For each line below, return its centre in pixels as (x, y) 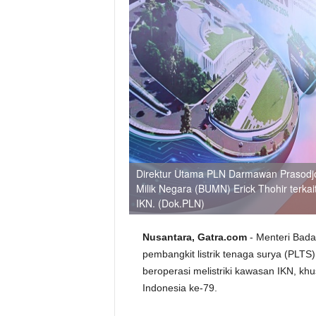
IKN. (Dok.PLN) (170, 203)
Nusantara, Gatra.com (196, 237)
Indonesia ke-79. (181, 288)
